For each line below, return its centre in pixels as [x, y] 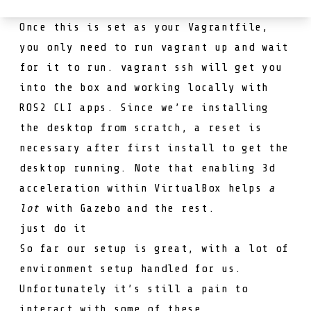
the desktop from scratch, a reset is [141, 127]
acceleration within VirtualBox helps [144, 188]
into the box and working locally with [144, 87]
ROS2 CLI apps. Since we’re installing [144, 107]
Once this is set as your [104, 27]
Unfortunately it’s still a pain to [134, 288]
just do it [53, 228]
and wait [259, 47]
